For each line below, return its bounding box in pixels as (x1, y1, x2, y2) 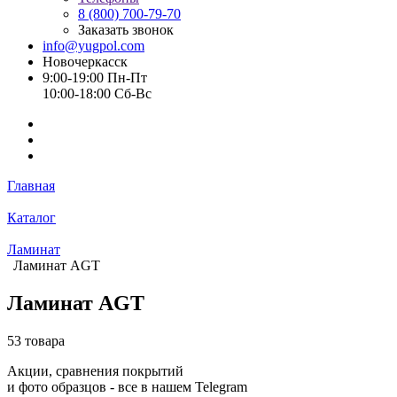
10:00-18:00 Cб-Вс (43, 86, 152, 101)
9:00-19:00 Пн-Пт (43, 70, 147, 85)
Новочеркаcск (43, 54, 128, 69)
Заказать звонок (78, 22, 174, 37)
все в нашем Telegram (118, 378, 247, 394)
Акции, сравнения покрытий (7, 362, 183, 378)
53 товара (7, 332, 65, 348)
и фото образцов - (7, 378, 118, 394)
